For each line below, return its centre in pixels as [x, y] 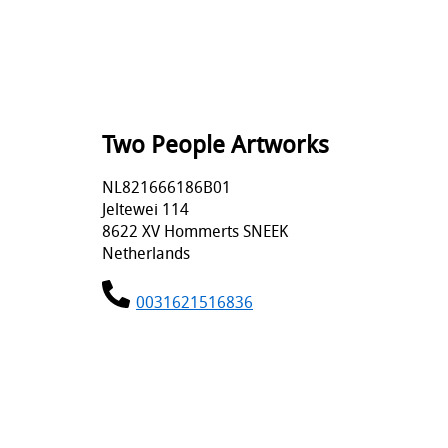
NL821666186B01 [166, 186]
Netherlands [146, 252]
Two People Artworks [215, 143]
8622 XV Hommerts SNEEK [195, 230]
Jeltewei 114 [145, 208]
